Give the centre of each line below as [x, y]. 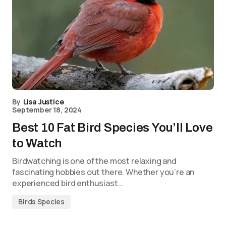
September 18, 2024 [47, 110]
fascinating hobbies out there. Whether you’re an [103, 172]
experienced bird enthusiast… [68, 183]
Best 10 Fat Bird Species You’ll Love [112, 128]
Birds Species [42, 202]
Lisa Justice [43, 102]
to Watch [37, 143]
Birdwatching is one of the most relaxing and [94, 161]
